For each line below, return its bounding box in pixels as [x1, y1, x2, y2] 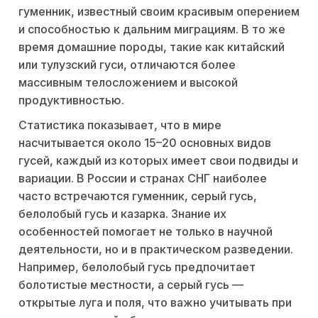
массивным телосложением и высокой [18, 75, 238, 90]
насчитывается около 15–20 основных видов [18, 136, 271, 150]
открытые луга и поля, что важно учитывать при [18, 295, 292, 310]
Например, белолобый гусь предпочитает [18, 260, 256, 275]
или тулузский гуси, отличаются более [18, 57, 236, 72]
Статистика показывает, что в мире [18, 118, 221, 133]
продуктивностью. [18, 93, 124, 108]
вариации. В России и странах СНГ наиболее [18, 171, 267, 186]
